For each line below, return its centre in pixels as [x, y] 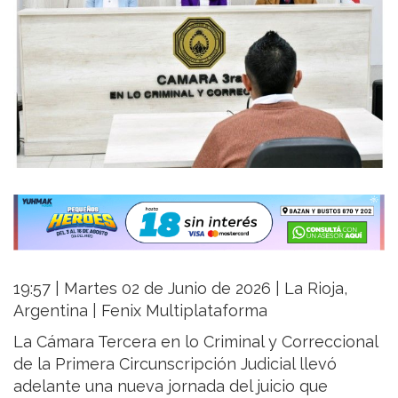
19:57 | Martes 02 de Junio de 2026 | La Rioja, [180, 289]
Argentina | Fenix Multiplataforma [140, 311]
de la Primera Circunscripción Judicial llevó [175, 364]
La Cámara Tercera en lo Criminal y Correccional [195, 342]
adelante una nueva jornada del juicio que [171, 386]
